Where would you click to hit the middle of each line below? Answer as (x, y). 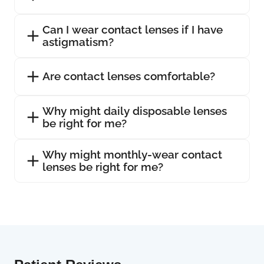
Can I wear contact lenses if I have (133, 29)
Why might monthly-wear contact (132, 154)
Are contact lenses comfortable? (129, 76)
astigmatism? (78, 42)
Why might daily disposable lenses (135, 110)
